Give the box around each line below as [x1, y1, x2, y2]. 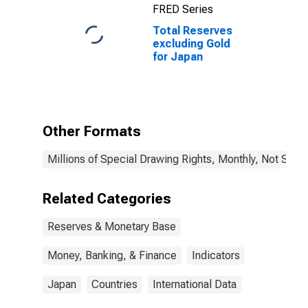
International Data [153, 278, 236, 291]
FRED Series [153, 3, 213, 16]
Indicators [192, 249, 240, 262]
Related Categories [43, 190, 171, 207]
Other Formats [43, 123, 141, 140]
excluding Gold [153, 37, 230, 50]
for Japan [153, 50, 203, 63]
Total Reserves [153, 24, 232, 37]
